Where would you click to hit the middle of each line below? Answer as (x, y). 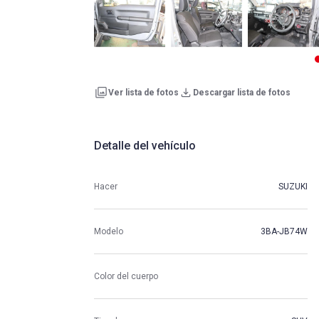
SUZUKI (293, 186)
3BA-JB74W (284, 231)
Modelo (109, 231)
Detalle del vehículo (145, 146)
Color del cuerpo (126, 276)
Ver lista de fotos (143, 93)
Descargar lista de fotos (242, 93)
